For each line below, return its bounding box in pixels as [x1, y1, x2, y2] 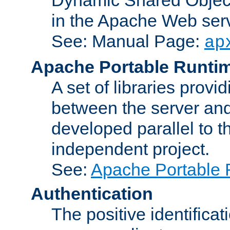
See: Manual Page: [51, 31, 204, 51]
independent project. [51, 139, 209, 159]
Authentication [31, 183, 153, 203]
